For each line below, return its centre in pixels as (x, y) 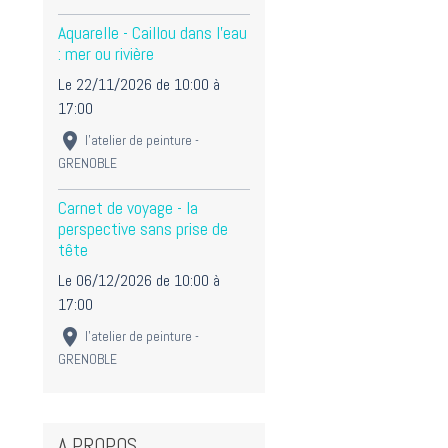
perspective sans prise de (143, 229)
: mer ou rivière (106, 53)
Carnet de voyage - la (128, 208)
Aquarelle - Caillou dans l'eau (152, 32)
